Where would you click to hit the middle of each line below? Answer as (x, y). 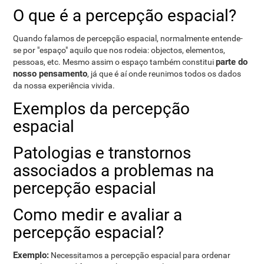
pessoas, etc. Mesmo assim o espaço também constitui (115, 62)
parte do (232, 62)
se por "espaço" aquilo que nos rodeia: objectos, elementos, (119, 50)
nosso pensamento (50, 74)
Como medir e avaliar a (98, 215)
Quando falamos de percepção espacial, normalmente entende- (128, 38)
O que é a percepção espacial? (125, 16)
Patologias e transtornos (102, 153)
